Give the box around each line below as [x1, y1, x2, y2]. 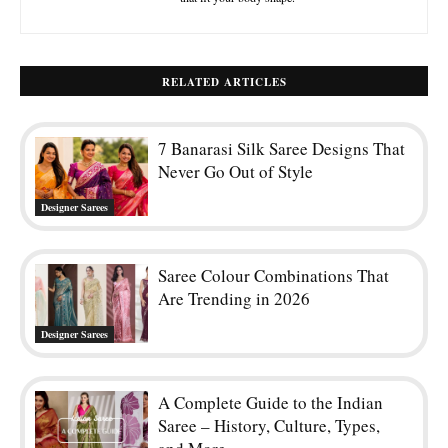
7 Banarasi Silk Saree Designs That [158, 136, 406, 160]
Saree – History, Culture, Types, [158, 414, 381, 438]
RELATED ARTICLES [161, 73, 287, 90]
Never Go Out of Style [158, 159, 314, 183]
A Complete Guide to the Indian [158, 391, 384, 415]
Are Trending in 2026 [158, 286, 311, 310]
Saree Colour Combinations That [158, 263, 390, 287]
